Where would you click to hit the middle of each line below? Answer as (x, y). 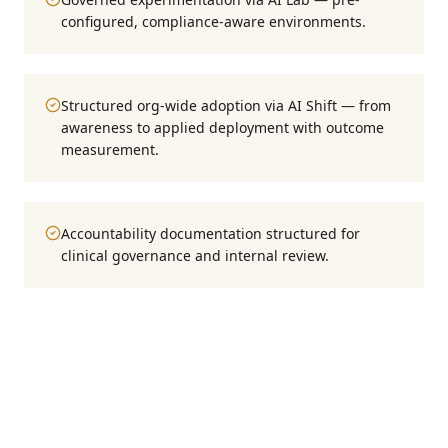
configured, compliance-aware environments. (213, 21)
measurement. (110, 149)
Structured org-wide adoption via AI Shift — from (226, 105)
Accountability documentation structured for (210, 233)
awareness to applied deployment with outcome (222, 127)
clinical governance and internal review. (195, 255)
